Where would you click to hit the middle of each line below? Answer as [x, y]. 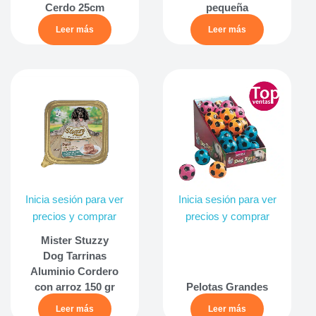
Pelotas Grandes [227, 287]
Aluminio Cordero [75, 272]
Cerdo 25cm [74, 8]
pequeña [227, 8]
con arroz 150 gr [74, 287]
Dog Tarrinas [74, 256]
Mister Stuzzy [74, 241]
